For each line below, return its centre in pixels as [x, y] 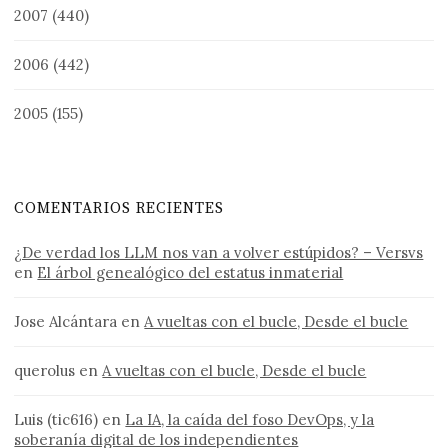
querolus [45, 370]
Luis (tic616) [56, 419]
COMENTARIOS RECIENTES [119, 208]
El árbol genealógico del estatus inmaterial [190, 272]
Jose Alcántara [66, 321]
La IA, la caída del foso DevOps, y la [250, 419]
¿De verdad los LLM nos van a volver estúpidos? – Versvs [219, 252]
